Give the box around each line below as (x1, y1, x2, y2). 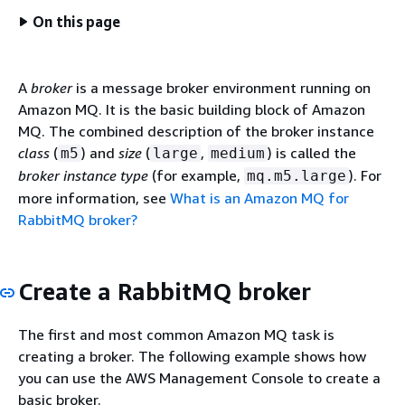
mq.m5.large (247, 167, 346, 184)
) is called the (268, 144, 356, 162)
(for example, (148, 166, 244, 184)
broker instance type (18, 166, 148, 184)
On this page (33, 13, 121, 31)
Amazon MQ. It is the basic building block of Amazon (18, 100, 365, 118)
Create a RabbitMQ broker (18, 278, 311, 306)
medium (211, 145, 265, 162)
